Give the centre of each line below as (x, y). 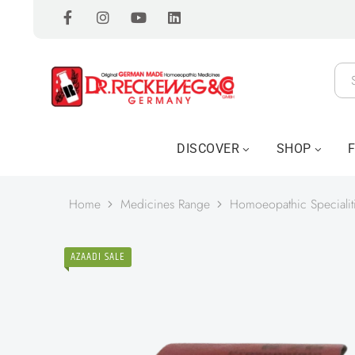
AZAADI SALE (98, 257)
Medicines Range (165, 204)
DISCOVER (208, 149)
